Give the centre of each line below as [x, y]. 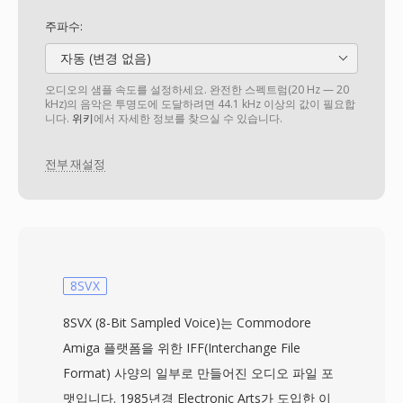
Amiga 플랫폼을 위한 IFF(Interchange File [182, 348]
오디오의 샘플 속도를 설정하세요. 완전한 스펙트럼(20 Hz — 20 [197, 90]
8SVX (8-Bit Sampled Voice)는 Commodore [187, 322]
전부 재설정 [75, 164]
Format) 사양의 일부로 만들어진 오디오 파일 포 [198, 373]
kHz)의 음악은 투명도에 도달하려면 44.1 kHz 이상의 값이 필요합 [200, 104]
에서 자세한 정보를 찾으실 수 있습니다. [188, 118]
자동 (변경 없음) [104, 58]
